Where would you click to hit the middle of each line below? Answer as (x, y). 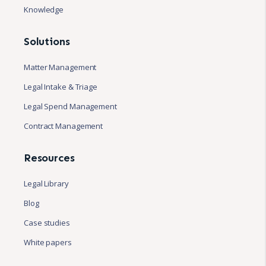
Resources (49, 158)
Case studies (47, 222)
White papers (48, 242)
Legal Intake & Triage (61, 86)
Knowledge (44, 9)
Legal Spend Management (70, 106)
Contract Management (64, 126)
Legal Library (46, 183)
